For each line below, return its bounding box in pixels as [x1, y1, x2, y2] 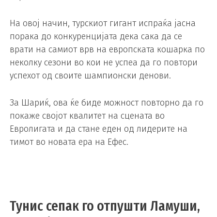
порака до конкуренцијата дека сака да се [10, 31, 182, 42]
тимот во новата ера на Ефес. [10, 137, 128, 148]
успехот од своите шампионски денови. [10, 70, 171, 81]
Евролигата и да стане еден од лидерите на [10, 124, 187, 135]
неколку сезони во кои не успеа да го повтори [10, 57, 198, 68]
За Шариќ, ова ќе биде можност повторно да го [10, 97, 203, 108]
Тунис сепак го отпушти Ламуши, [10, 197, 200, 215]
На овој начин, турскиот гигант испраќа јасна [10, 18, 196, 29]
